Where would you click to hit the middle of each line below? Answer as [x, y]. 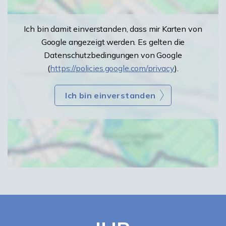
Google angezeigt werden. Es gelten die [113, 42]
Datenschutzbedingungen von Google [113, 55]
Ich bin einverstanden [110, 95]
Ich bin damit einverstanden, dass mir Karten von [113, 29]
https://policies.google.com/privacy [112, 68]
